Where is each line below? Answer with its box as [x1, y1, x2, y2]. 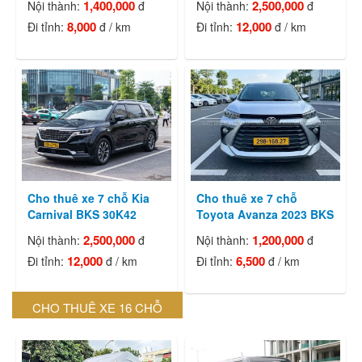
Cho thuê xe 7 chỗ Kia [27, 190, 150, 207]
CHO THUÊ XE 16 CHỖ [32, 298, 162, 316]
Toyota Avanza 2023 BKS [196, 206, 335, 223]
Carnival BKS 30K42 [27, 206, 137, 223]
